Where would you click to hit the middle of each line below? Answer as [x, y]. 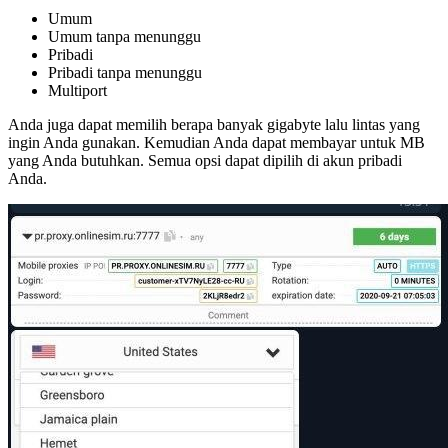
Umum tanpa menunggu [124, 36]
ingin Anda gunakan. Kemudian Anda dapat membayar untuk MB [216, 142]
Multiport [77, 90]
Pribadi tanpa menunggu [125, 72]
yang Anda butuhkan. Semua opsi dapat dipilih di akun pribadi [205, 160]
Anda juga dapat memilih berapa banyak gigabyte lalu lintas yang [214, 124]
